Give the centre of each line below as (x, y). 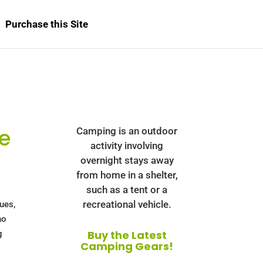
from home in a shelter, (127, 175)
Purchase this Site (47, 24)
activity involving (127, 146)
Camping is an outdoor (127, 131)
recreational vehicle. (127, 204)
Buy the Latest (127, 235)
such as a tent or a (127, 190)
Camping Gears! (127, 246)
